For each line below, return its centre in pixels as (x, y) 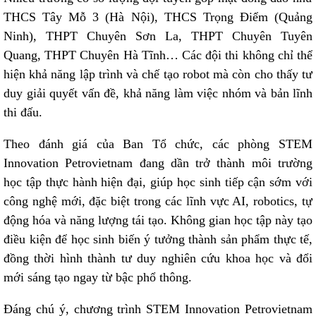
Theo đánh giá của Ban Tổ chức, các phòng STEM (158, 144)
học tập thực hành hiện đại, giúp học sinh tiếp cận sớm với (158, 182)
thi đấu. (23, 112)
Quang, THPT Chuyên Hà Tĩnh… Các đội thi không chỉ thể (158, 55)
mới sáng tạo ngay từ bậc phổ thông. (98, 277)
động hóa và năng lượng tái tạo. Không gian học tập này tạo (158, 220)
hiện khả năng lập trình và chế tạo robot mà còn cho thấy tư (158, 74)
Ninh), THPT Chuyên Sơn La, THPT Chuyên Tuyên (158, 36)
